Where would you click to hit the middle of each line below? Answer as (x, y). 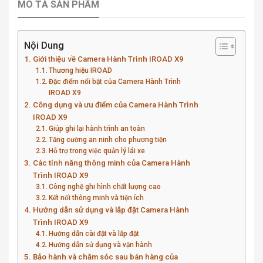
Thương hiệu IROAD (81, 70)
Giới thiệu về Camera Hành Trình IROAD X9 (108, 59)
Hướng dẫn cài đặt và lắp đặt (94, 233)
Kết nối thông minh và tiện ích (97, 198)
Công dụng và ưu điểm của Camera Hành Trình (115, 104)
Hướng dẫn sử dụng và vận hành (101, 245)
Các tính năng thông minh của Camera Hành (111, 163)
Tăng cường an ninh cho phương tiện (108, 139)
